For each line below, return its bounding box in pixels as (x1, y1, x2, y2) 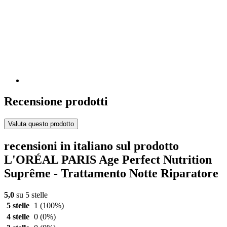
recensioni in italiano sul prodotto (4, 139, 179, 153)
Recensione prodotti (4, 95, 108, 108)
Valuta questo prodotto (8, 120, 74, 128)
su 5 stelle (14, 191, 48, 200)
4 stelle (6, 212, 29, 221)
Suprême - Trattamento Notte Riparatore (4, 167, 218, 180)
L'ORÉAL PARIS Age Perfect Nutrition (4, 153, 212, 167)
